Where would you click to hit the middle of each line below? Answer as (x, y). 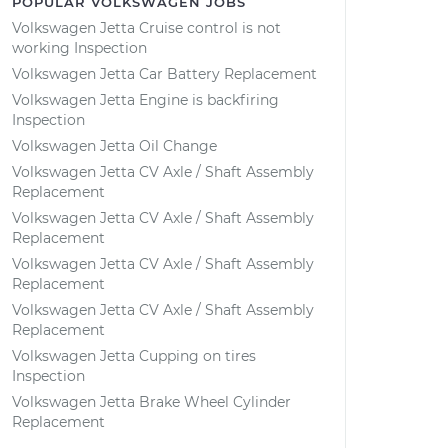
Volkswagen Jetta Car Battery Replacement (164, 74)
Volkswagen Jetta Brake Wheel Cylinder (151, 402)
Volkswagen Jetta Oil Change (114, 146)
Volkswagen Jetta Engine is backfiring (145, 100)
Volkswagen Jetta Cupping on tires (134, 356)
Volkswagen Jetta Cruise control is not (146, 28)
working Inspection (79, 48)
